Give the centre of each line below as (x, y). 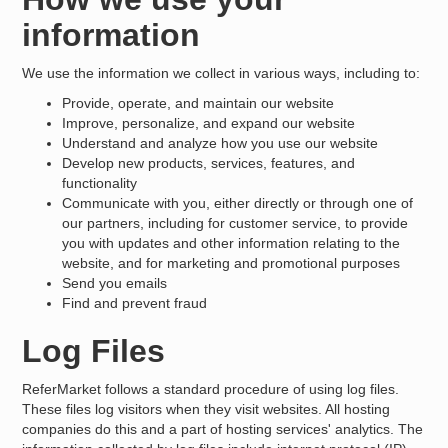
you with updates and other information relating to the (231, 243)
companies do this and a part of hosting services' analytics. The (223, 429)
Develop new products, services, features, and (209, 163)
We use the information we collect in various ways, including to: (221, 73)
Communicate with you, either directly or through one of (238, 203)
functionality (100, 183)
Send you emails (115, 283)
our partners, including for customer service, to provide (235, 223)
